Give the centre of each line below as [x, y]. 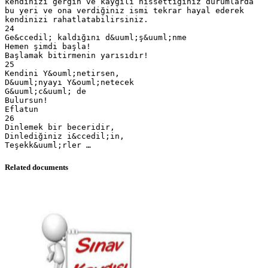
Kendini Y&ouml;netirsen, [62, 73]
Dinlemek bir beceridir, [60, 127]
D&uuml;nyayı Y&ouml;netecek [69, 82]
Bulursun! [26, 100]
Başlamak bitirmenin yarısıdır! [77, 55]
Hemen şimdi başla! [48, 46]
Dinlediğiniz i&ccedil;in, [65, 136]
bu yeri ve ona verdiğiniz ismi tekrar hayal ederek [124, 10]
